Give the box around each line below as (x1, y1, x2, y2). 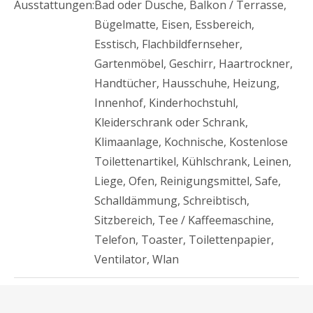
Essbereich (195, 16, 252, 32)
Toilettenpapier (189, 231, 271, 247)
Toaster (141, 231, 183, 247)
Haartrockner (219, 55, 290, 71)
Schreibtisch (183, 192, 247, 208)
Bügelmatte (94, 16, 156, 32)
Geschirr (169, 55, 213, 71)
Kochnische (164, 133, 224, 150)
